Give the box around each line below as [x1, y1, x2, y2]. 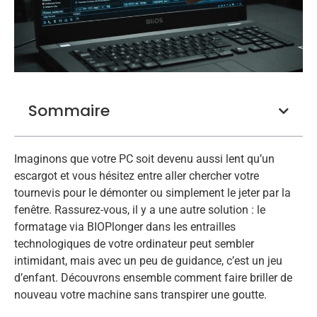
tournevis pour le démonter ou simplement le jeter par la [14, 186, 291, 200]
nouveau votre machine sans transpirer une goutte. [14, 288, 267, 302]
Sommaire [28, 100, 110, 122]
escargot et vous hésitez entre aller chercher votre [14, 169, 259, 183]
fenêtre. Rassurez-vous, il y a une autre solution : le [14, 203, 265, 217]
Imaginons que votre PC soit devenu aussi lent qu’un [14, 152, 275, 166]
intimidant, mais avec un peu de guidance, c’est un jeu [14, 254, 282, 268]
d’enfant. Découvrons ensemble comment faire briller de [14, 271, 292, 285]
